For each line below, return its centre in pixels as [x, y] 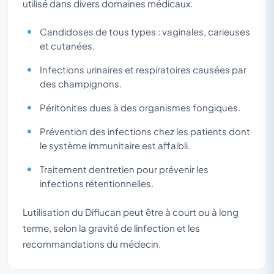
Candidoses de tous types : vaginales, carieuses [145, 31]
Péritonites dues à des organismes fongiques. [140, 107]
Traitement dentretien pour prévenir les [124, 169]
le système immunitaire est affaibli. [115, 145]
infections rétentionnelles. [97, 183]
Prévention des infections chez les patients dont [145, 131]
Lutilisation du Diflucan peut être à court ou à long [131, 212]
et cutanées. [67, 46]
